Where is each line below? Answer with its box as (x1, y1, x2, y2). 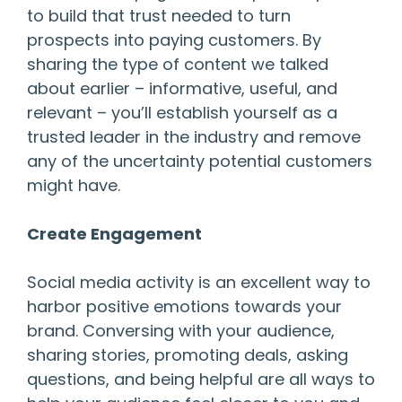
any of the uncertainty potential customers (27, 150, 372, 173)
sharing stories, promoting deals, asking (27, 344, 348, 367)
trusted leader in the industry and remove (27, 126, 361, 149)
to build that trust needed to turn (27, 4, 291, 28)
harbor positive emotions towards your (27, 295, 342, 319)
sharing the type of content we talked (27, 53, 328, 76)
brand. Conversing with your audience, (27, 319, 335, 343)
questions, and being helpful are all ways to (27, 368, 375, 391)
